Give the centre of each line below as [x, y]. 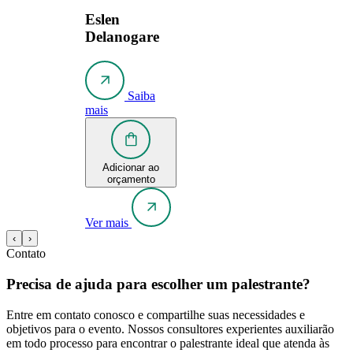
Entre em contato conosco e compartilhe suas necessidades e [156, 314]
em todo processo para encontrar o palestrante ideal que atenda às [168, 343]
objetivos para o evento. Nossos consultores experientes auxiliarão [170, 329]
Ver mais [107, 223]
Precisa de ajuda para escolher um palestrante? [158, 284]
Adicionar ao [131, 168]
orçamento [131, 180]
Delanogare [122, 37]
